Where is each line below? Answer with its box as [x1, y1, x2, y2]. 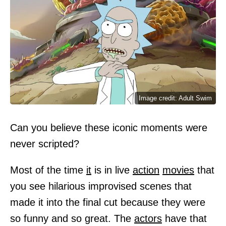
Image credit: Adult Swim [139, 94, 212, 102]
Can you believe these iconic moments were [10, 122, 207, 133]
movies [162, 164, 194, 176]
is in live [91, 164, 133, 176]
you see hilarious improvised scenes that [10, 180, 192, 192]
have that [162, 212, 207, 224]
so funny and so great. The [10, 212, 134, 224]
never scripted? [10, 138, 79, 149]
